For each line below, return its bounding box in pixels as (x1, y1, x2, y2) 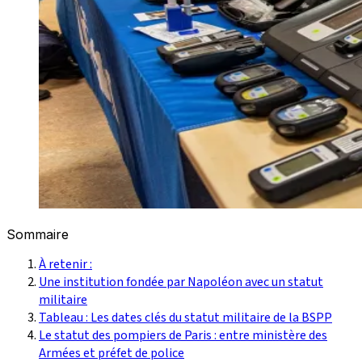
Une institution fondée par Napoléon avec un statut (39, 272, 323, 291)
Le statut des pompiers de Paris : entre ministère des (39, 326, 327, 344)
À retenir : (39, 255, 92, 273)
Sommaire (6, 225, 69, 242)
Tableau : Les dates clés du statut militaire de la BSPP (39, 308, 332, 326)
